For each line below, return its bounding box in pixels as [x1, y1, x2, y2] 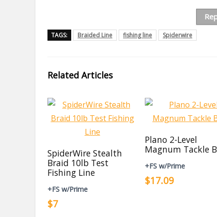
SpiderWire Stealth [47, 147, 123, 159]
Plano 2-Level [145, 134, 198, 145]
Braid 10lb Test [47, 157, 109, 169]
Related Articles [47, 69, 113, 81]
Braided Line [77, 31, 112, 39]
